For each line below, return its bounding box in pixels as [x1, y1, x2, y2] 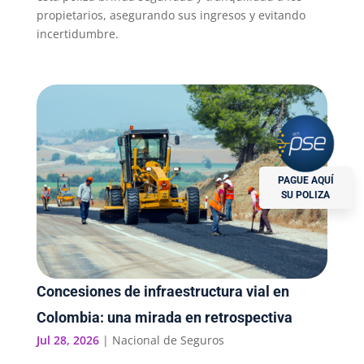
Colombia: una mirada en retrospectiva [36, 309, 292, 327]
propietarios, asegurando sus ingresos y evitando [36, 7, 305, 24]
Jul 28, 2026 [36, 332, 99, 349]
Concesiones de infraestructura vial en [36, 283, 289, 301]
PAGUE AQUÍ [277, 174, 334, 186]
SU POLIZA [281, 188, 331, 201]
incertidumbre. [36, 26, 119, 42]
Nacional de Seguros [111, 332, 224, 349]
